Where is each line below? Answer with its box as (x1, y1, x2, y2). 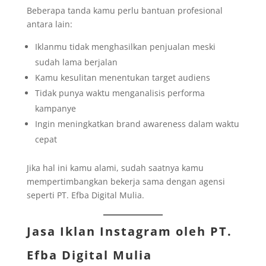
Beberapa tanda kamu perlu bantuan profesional (26, 5, 223, 17)
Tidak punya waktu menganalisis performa (34, 87, 205, 99)
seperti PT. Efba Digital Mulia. (26, 189, 144, 201)
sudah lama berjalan (34, 56, 118, 68)
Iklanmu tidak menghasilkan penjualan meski (34, 41, 216, 53)
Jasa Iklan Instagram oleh (26, 223, 210, 240)
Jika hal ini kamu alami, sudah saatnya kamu (26, 162, 204, 174)
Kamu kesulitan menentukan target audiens (34, 72, 210, 84)
